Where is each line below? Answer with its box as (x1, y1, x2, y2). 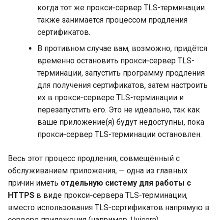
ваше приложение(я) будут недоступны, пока (37, 117, 204, 127)
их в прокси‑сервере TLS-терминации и (37, 92, 184, 102)
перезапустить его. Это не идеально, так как (37, 105, 200, 114)
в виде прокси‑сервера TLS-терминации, (34, 190, 188, 200)
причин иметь (8, 178, 60, 188)
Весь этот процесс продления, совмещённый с (8, 153, 180, 163)
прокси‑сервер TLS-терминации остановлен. (37, 129, 202, 139)
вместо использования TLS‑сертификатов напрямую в (8, 202, 210, 212)
